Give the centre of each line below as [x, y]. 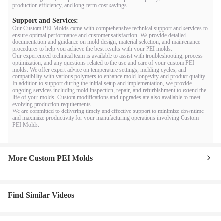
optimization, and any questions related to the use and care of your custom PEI [103, 63]
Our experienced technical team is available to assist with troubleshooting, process [108, 56]
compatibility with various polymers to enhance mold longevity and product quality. [109, 76]
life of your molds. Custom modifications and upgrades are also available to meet [106, 97]
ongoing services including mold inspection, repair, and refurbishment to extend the [109, 90]
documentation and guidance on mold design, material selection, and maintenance [106, 42]
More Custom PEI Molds [51, 158]
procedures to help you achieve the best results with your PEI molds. [92, 49]
